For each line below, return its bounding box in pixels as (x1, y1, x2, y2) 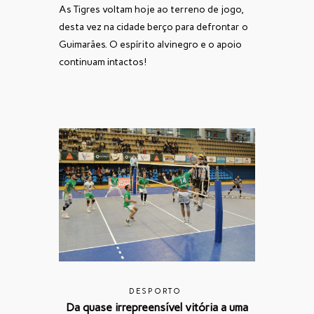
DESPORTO (129, 286, 182, 296)
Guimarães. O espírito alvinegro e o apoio (59, 38, 242, 50)
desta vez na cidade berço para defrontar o (59, 20, 248, 33)
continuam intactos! (59, 55, 146, 68)
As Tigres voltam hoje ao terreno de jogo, (59, 3, 244, 15)
